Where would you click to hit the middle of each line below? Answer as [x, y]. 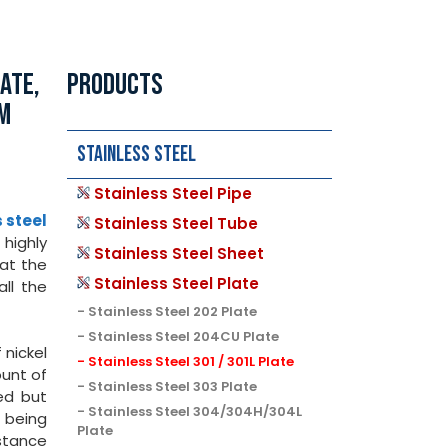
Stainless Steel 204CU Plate [184, 336]
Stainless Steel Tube [176, 223]
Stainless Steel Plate [177, 283]
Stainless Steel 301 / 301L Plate [191, 361]
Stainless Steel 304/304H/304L [195, 411]
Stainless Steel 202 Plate [173, 311]
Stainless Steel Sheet [179, 253]
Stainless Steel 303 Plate [173, 386]
